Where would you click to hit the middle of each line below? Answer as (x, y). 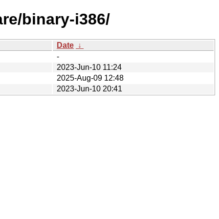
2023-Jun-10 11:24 (89, 67)
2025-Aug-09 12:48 (90, 78)
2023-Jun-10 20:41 (89, 88)
